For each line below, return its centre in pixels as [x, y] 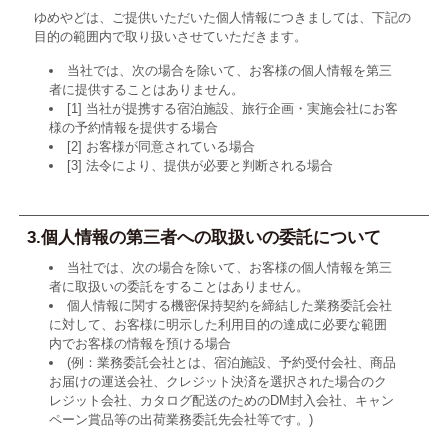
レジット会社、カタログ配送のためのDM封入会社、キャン [221, 401]
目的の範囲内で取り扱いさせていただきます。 [170, 37]
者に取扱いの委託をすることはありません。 [178, 287]
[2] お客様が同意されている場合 [160, 147]
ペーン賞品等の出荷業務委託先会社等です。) [180, 420]
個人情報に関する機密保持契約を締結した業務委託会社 [229, 306]
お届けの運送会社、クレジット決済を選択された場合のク [217, 382]
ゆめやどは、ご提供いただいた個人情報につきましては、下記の [222, 18]
